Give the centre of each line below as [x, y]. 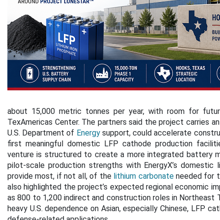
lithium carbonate [144, 176]
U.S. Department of [42, 133]
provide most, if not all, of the [61, 176]
